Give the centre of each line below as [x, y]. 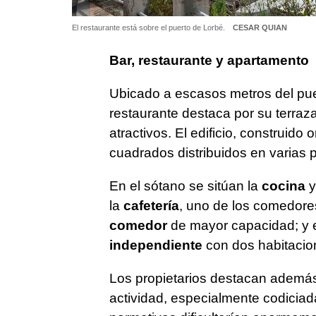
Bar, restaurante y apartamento [209, 61]
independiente [156, 245]
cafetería [151, 206]
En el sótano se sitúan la [185, 186]
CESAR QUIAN [260, 27]
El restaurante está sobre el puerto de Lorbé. [150, 27]
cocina [283, 186]
